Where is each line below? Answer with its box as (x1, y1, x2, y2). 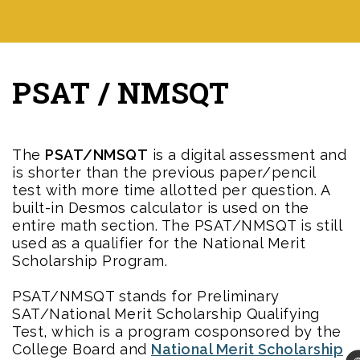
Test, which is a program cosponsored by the (12, 322, 342, 340)
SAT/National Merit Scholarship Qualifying (12, 305, 320, 322)
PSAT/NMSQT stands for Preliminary (12, 287, 280, 305)
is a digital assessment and (148, 145, 346, 163)
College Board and (12, 340, 151, 358)
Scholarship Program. (12, 252, 167, 269)
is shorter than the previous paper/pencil (12, 163, 316, 181)
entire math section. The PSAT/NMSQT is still (12, 216, 342, 234)
